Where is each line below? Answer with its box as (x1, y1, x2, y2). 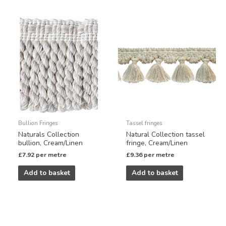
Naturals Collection (18, 129, 80, 139)
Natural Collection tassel (126, 129, 205, 139)
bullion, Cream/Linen (18, 138, 83, 148)
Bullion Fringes (18, 119, 59, 127)
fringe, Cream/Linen (126, 138, 188, 148)
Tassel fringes (126, 119, 163, 127)
